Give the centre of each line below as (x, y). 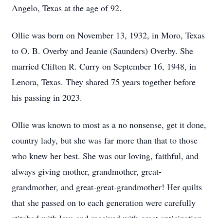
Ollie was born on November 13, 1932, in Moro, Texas (108, 35)
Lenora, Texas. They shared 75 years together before (104, 82)
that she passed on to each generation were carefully (104, 202)
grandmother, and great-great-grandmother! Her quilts (107, 187)
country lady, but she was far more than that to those (105, 140)
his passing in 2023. (47, 97)
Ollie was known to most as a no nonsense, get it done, (109, 125)
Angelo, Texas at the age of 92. (67, 8)
